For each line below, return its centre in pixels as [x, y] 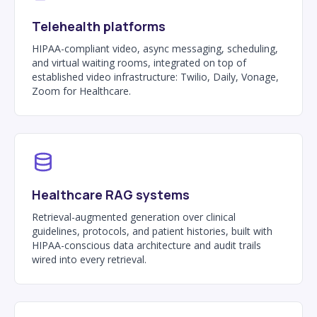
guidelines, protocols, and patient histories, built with [152, 231]
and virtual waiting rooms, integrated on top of [139, 62]
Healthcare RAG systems [111, 194]
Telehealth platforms [99, 26]
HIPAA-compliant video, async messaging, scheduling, [155, 48]
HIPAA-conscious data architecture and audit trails [146, 245]
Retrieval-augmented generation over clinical [134, 217]
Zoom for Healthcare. [81, 91]
